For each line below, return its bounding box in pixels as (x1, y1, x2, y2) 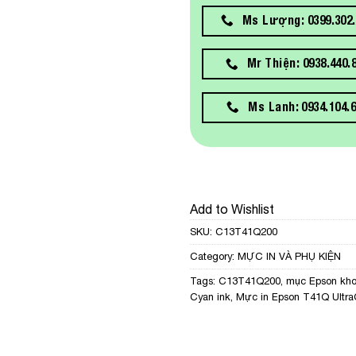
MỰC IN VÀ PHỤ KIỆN (238, 250, 341, 263)
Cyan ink (190, 291, 230, 304)
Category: (190, 250, 238, 263)
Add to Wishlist (190, 202, 274, 217)
